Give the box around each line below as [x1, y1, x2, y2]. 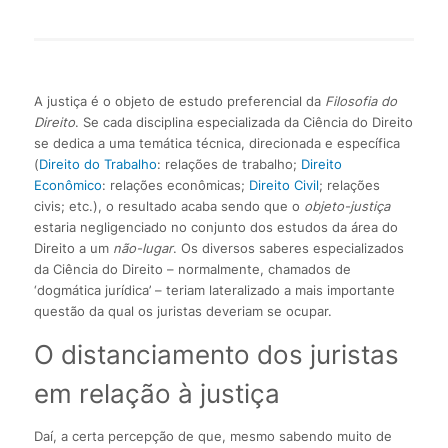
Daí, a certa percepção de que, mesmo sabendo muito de [33, 428, 392, 445]
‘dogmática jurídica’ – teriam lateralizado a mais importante [33, 282, 395, 299]
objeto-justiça [303, 198, 390, 215]
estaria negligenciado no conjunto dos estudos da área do [33, 219, 398, 236]
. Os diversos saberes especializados [172, 240, 404, 257]
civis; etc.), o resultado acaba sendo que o [33, 198, 304, 215]
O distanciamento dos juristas [33, 339, 399, 371]
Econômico [33, 177, 102, 194]
